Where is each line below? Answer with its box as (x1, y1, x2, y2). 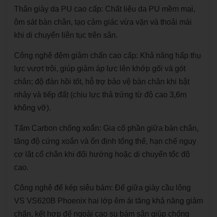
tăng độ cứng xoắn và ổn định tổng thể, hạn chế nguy (14, 137, 196, 145)
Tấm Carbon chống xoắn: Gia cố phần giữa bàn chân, (14, 124, 199, 132)
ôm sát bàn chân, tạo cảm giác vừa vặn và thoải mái (14, 18, 192, 26)
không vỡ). (14, 104, 51, 112)
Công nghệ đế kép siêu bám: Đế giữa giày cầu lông (14, 184, 191, 192)
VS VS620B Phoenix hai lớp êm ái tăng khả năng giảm (14, 197, 203, 205)
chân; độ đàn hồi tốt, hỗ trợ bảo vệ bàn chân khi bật (14, 77, 189, 86)
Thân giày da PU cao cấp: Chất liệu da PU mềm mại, (14, 5, 195, 13)
